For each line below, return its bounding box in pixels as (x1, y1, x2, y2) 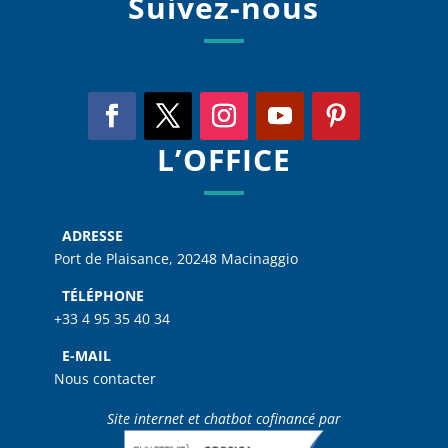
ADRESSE (53, 225, 123, 245)
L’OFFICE (156, 138, 291, 180)
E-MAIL (53, 345, 111, 365)
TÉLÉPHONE (53, 285, 144, 305)
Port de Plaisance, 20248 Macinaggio (53, 248, 298, 268)
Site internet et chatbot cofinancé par (106, 408, 341, 428)
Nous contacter (53, 368, 156, 388)
